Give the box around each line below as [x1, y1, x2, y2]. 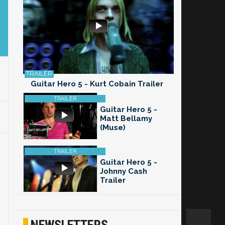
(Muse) [100, 123, 126, 133]
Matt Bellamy [100, 114, 152, 124]
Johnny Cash [100, 167, 147, 176]
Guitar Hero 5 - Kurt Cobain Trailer [31, 79, 163, 89]
